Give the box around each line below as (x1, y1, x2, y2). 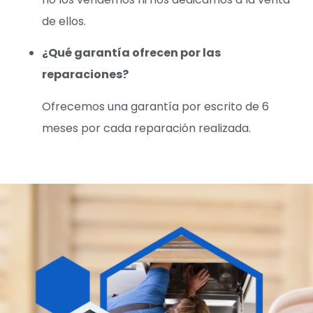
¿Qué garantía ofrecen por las (42, 45, 221, 61)
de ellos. (42, 13, 86, 29)
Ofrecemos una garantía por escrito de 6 (42, 98, 269, 115)
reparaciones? (42, 66, 129, 83)
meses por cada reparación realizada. (42, 119, 251, 136)
